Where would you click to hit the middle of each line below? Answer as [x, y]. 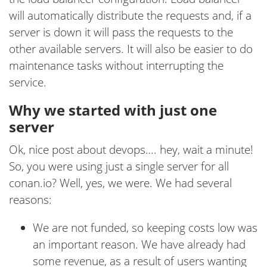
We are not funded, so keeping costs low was [145, 227]
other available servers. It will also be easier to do [131, 49]
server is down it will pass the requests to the [121, 32]
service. [28, 83]
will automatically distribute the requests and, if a [130, 16]
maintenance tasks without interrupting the [116, 66]
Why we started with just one [113, 110]
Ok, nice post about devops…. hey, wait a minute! [131, 149]
